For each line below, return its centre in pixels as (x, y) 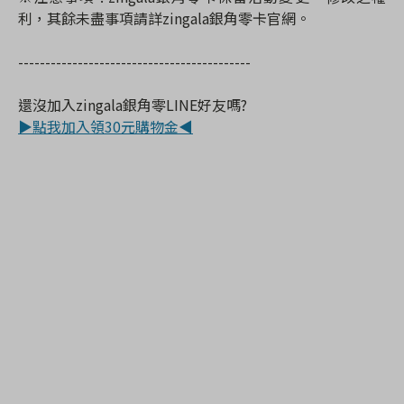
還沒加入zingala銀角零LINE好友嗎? (133, 104)
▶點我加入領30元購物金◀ (106, 126)
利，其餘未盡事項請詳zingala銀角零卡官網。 (164, 18)
